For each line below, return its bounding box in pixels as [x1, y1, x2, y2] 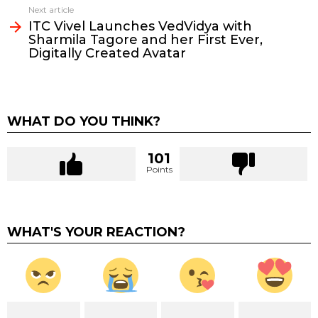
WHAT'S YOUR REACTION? [7, 224, 185, 240]
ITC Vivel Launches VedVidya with [28, 18, 252, 34]
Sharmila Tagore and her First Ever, [28, 31, 263, 48]
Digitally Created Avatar [28, 45, 186, 61]
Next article [28, 4, 74, 15]
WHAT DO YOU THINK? [7, 113, 160, 129]
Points [146, 163, 172, 175]
